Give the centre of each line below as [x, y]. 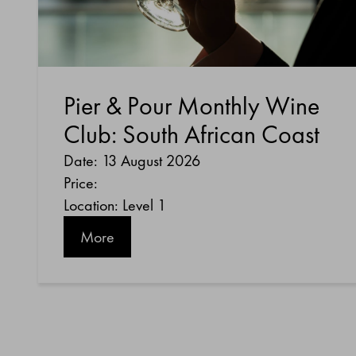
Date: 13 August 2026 [132, 161]
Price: [81, 183]
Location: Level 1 [115, 205]
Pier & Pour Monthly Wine [192, 106]
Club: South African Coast [192, 135]
